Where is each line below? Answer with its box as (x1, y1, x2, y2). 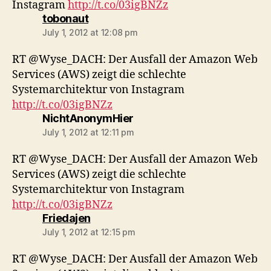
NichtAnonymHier (42, 112, 134, 125)
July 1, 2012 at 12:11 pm (42, 127, 134, 137)
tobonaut (42, 12, 88, 25)
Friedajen (42, 212, 91, 224)
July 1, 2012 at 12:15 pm (42, 227, 135, 237)
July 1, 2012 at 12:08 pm (42, 27, 138, 38)
